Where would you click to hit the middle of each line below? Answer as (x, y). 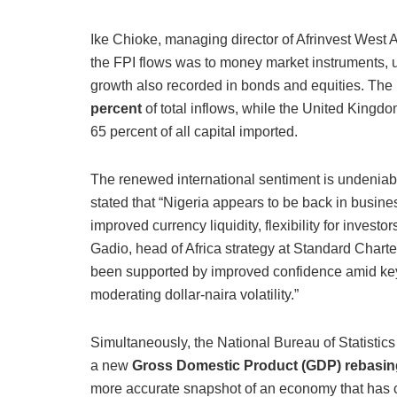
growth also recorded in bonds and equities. (229, 86)
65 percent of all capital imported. (194, 132)
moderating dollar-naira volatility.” (195, 295)
